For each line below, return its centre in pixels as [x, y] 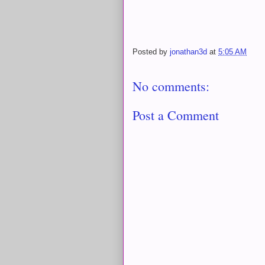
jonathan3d [188, 52]
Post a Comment [176, 115]
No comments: [171, 86]
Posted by [151, 52]
